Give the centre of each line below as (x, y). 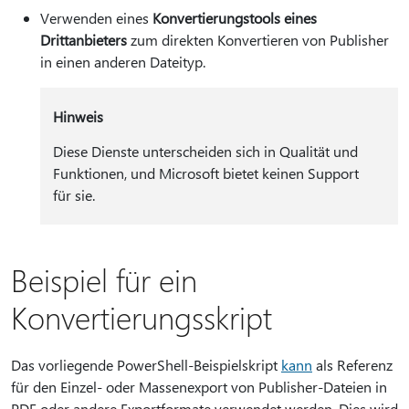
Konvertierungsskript (142, 317)
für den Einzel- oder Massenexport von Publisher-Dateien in (199, 387)
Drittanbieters (84, 40)
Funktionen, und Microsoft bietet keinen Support (205, 173)
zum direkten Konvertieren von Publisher (258, 40)
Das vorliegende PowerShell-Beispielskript (146, 365)
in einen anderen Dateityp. (123, 62)
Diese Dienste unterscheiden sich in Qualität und (205, 151)
